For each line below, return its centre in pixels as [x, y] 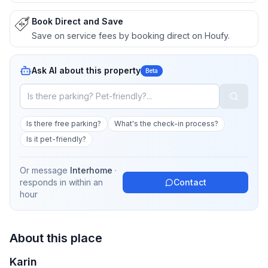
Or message [44, 170]
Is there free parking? [64, 124]
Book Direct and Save [77, 21]
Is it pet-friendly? [56, 139]
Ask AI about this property [86, 70]
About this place [56, 238]
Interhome [91, 170]
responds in [44, 182]
